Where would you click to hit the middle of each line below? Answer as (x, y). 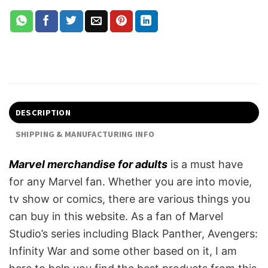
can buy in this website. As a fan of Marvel (116, 217)
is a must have (205, 165)
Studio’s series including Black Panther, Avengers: (133, 234)
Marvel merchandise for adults (88, 165)
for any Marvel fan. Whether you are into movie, (130, 182)
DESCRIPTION (43, 113)
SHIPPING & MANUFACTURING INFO (85, 134)
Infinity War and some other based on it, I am (123, 251)
